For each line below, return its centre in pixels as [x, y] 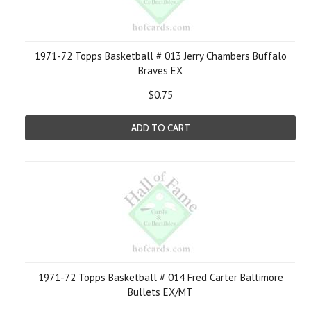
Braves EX [160, 70]
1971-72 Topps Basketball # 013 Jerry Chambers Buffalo [160, 56]
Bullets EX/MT [160, 292]
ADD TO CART [160, 128]
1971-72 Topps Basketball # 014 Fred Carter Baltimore [160, 277]
